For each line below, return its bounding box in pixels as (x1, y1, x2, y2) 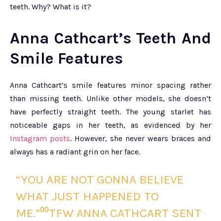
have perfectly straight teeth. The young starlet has (10, 107, 211, 117)
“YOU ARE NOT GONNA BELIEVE (16, 172, 184, 187)
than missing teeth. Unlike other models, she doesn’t (10, 94, 211, 104)
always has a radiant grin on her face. (10, 147, 140, 157)
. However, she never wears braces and (70, 134, 211, 144)
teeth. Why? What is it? (10, 2, 91, 12)
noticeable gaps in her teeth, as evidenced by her (10, 120, 211, 130)
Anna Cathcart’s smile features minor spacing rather (10, 80, 211, 90)
